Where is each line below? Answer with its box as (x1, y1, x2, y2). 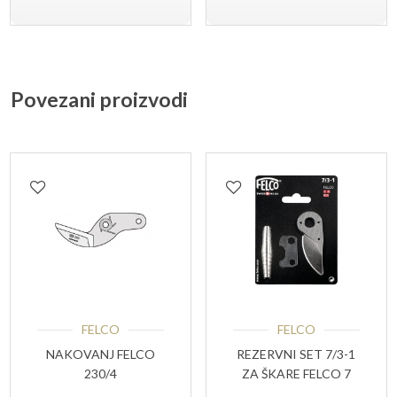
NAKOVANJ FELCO (46, 346, 156, 362)
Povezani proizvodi (11, 86, 188, 112)
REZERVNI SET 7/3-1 (237, 346, 356, 362)
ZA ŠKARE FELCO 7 (241, 366, 351, 382)
